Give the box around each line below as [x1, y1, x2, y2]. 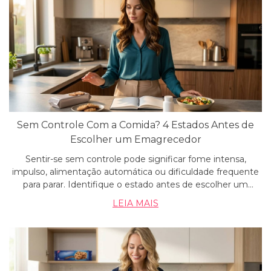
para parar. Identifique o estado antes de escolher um [23, 179, 248, 190]
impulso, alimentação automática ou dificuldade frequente [12, 166, 259, 177]
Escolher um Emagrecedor [70, 134, 201, 145]
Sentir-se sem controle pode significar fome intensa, [25, 154, 246, 165]
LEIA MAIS [113, 198, 158, 209]
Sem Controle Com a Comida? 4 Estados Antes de [17, 119, 254, 131]
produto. [117, 192, 154, 203]
